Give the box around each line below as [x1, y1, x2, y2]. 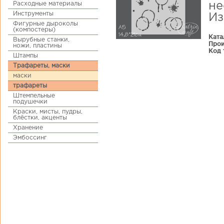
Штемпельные [13, 93, 55, 98]
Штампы [13, 53, 38, 58]
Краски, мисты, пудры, [13, 109, 82, 114]
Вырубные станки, [13, 37, 69, 42]
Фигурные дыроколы [13, 21, 78, 26]
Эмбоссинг [13, 135, 47, 140]
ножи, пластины [13, 43, 62, 48]
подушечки [13, 99, 47, 104]
